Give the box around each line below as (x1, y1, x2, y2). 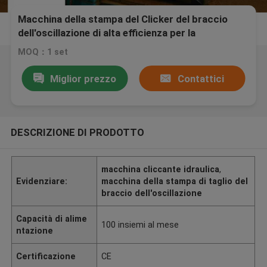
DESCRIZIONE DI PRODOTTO (10, 126, 144, 138)
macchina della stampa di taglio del (101, 176, 249, 186)
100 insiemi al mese (101, 219, 179, 229)
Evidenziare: (16, 176, 68, 186)
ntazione (16, 225, 54, 235)
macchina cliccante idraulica (101, 164, 220, 174)
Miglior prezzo (49, 72, 116, 85)
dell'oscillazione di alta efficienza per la (18, 27, 196, 39)
